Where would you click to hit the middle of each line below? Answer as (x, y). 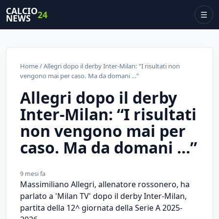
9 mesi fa (33, 174)
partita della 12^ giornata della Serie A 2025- (101, 208)
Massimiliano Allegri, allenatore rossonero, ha (105, 184)
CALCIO (22, 11)
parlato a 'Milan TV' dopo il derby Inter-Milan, (103, 196)
